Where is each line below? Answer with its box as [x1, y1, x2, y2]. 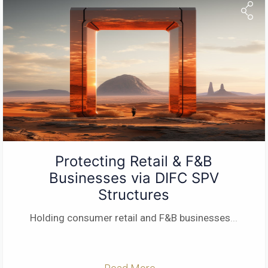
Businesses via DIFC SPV [48, 169, 219, 187]
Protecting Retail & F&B [55, 152, 213, 170]
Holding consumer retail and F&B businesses [30, 211, 231, 224]
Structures [98, 185, 170, 203]
